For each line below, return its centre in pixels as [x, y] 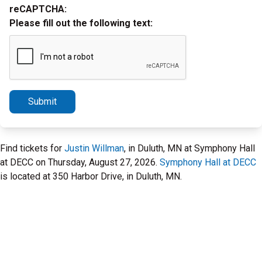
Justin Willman [94, 148]
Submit [42, 101]
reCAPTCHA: [38, 9]
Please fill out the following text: [81, 23]
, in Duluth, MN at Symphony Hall [189, 148]
